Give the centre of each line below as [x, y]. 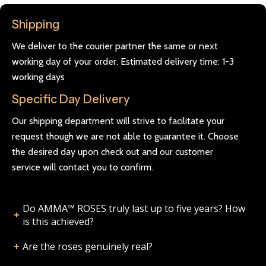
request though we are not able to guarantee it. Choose [125, 136]
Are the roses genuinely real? [87, 246]
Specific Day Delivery [71, 99]
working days [38, 77]
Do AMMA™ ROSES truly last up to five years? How [134, 208]
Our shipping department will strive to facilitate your [118, 121]
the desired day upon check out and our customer [113, 151]
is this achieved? [58, 221]
